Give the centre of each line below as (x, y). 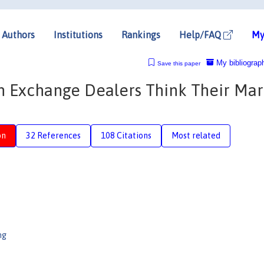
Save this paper (179, 63)
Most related (196, 135)
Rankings (141, 34)
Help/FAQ (201, 34)
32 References (53, 135)
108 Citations (126, 135)
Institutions (78, 34)
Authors (18, 34)
